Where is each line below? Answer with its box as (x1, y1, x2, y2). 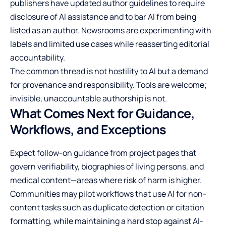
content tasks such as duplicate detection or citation (10, 201, 204, 213)
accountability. (10, 52, 65, 64)
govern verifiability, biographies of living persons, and (10, 160, 204, 172)
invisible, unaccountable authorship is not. (10, 93, 167, 104)
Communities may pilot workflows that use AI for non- (10, 188, 206, 199)
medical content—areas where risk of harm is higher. (10, 174, 202, 186)
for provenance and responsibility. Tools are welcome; (10, 79, 207, 91)
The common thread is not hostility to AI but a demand (10, 66, 208, 77)
